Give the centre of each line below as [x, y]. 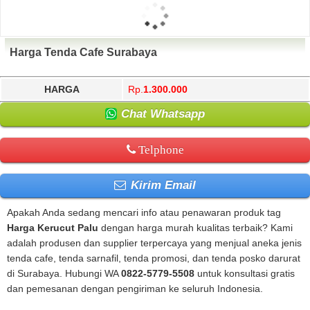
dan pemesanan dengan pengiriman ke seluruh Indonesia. [135, 288]
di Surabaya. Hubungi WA [64, 273]
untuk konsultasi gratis [245, 273]
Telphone [159, 149]
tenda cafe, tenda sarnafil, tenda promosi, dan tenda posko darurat [154, 258]
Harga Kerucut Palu [53, 227]
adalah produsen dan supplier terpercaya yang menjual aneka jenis [154, 243]
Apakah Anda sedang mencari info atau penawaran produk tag [144, 212]
